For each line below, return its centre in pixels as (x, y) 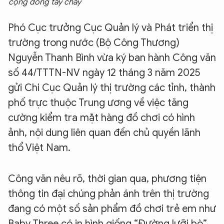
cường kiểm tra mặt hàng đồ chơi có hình (101, 118)
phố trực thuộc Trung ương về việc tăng (98, 103)
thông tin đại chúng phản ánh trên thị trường (108, 194)
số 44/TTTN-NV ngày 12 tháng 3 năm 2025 (104, 73)
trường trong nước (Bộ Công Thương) (94, 43)
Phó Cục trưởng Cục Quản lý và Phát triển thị (110, 28)
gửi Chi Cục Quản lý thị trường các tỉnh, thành (112, 88)
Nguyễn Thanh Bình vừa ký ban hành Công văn (112, 58)
